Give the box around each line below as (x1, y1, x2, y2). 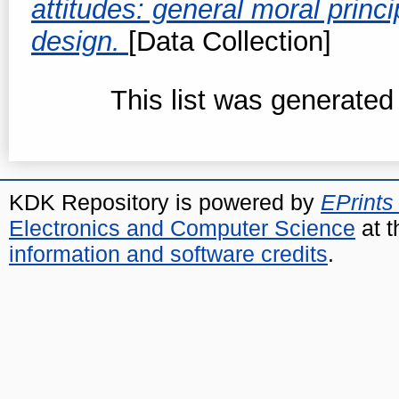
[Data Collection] (128, 25, 331, 57)
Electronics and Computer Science (9, 215, 355, 240)
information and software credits (9, 240, 328, 266)
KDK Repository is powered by (9, 189, 321, 215)
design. (31, 25, 128, 57)
